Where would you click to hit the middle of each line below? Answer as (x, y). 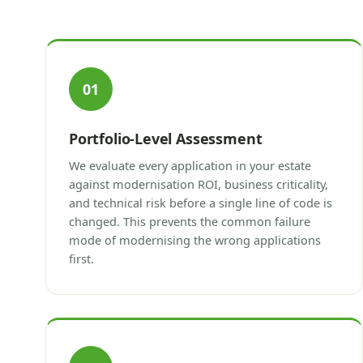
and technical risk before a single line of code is (201, 202)
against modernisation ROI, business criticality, (199, 184)
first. (81, 258)
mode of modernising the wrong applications (195, 239)
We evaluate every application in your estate (190, 165)
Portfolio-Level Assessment (166, 138)
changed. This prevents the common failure (190, 221)
